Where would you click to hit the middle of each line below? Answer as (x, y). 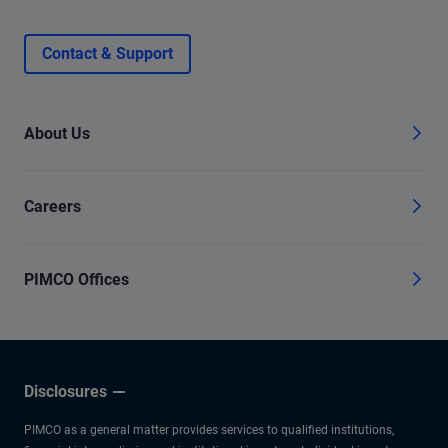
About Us (57, 133)
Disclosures (65, 391)
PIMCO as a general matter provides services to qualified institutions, (209, 430)
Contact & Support (107, 53)
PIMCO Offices (76, 279)
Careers (52, 206)
